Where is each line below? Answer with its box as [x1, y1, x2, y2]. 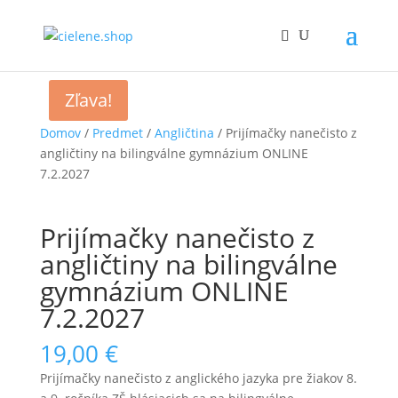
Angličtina [154, 124, 214, 141]
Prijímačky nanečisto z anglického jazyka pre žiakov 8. [39, 370, 357, 386]
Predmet [92, 124, 143, 141]
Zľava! [64, 88, 112, 112]
